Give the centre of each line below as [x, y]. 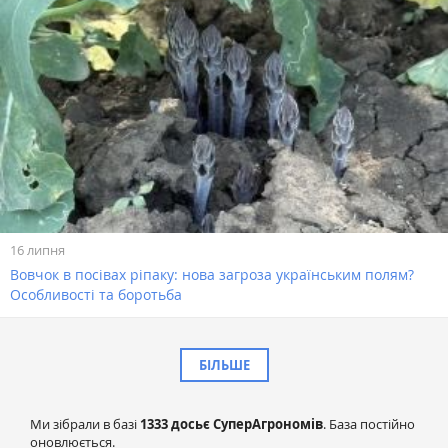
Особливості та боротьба [96, 294]
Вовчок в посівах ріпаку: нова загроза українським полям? [212, 274]
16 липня [37, 250]
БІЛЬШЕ [224, 364]
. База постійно [369, 423]
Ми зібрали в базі [85, 423]
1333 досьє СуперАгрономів [231, 423]
